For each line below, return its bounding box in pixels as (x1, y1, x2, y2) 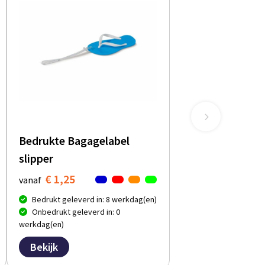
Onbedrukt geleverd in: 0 (32, 206, 121, 218)
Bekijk (30, 240, 59, 254)
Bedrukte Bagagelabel (19, 133, 130, 148)
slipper (19, 151, 54, 166)
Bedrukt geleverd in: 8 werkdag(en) (32, 194, 157, 205)
